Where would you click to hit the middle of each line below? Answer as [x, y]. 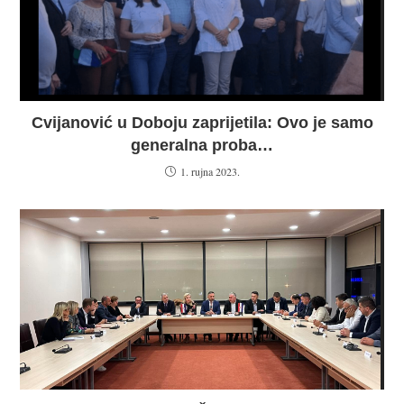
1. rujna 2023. [210, 171]
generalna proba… [202, 145]
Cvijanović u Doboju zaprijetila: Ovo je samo [202, 122]
